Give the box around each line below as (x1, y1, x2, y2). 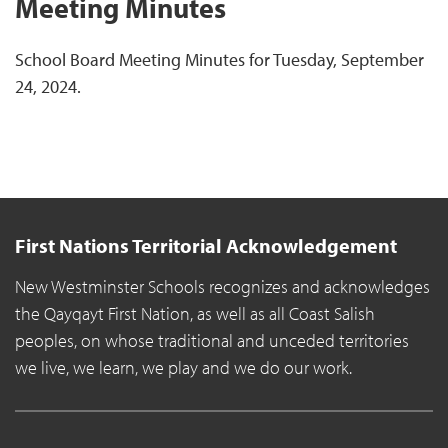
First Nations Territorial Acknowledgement (15, 233, 397, 259)
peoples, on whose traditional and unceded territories (15, 329, 409, 353)
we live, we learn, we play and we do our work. (15, 356, 352, 380)
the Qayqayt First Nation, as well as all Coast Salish (15, 302, 375, 326)
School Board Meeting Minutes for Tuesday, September (15, 48, 424, 72)
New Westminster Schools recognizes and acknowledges (15, 275, 430, 299)
